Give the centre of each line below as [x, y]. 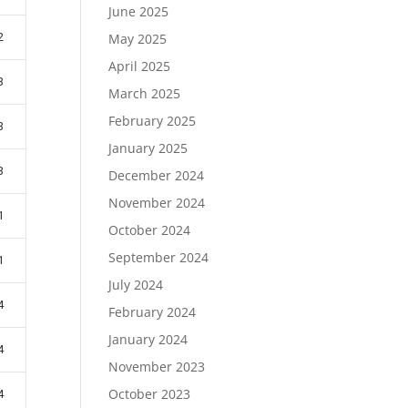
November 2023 [157, 367]
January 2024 [148, 339]
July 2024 [136, 285]
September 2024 [159, 257]
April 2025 [140, 66]
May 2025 [138, 39]
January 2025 [148, 148]
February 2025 [153, 121]
